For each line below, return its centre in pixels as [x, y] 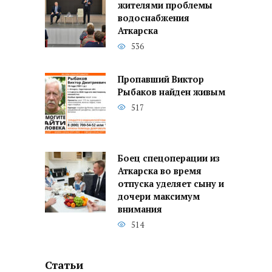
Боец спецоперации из [169, 158]
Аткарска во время [160, 171]
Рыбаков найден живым [172, 92]
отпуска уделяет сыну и [171, 184]
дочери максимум [159, 197]
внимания [140, 209]
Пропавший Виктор [161, 80]
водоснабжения [154, 18]
